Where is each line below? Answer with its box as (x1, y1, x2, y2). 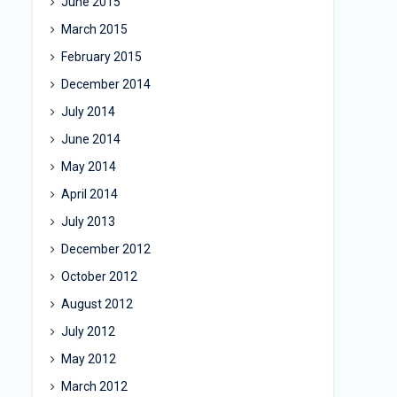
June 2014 (61, 132, 121, 146)
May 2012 (61, 352, 116, 366)
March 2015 (61, 22, 128, 36)
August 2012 (61, 297, 133, 311)
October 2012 (61, 269, 137, 284)
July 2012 (61, 324, 115, 339)
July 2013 (61, 214, 115, 229)
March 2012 (61, 379, 128, 393)
